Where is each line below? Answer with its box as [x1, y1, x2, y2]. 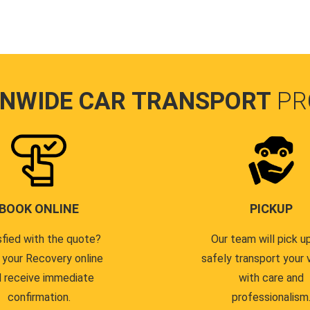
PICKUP [250, 201, 293, 216]
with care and [239, 271, 304, 284]
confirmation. [7, 291, 71, 304]
